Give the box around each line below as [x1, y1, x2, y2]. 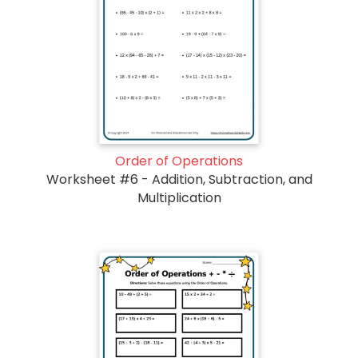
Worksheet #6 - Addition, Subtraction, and [46, 170, 312, 189]
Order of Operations [115, 152, 243, 171]
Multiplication [137, 189, 221, 208]
